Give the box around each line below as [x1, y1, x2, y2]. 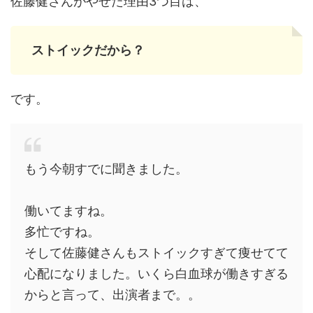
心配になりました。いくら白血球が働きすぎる [24, 266, 289, 281]
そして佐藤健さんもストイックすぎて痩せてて [24, 245, 289, 260]
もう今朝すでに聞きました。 [24, 161, 188, 176]
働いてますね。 [24, 203, 112, 218]
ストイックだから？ [31, 43, 145, 57]
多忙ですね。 [24, 224, 100, 239]
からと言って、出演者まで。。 [24, 287, 201, 302]
